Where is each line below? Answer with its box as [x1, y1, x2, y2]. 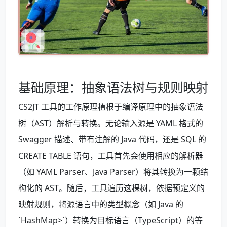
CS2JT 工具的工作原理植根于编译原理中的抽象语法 [18, 101, 203, 113]
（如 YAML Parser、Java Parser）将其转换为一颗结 [18, 166, 208, 178]
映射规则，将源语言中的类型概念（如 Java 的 [18, 199, 183, 210]
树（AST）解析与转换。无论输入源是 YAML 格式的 [18, 118, 203, 129]
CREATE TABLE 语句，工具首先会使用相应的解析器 [18, 150, 203, 162]
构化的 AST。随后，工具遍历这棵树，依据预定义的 [18, 182, 205, 194]
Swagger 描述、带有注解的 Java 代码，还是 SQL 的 [18, 134, 206, 145]
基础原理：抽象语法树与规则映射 [18, 79, 208, 96]
